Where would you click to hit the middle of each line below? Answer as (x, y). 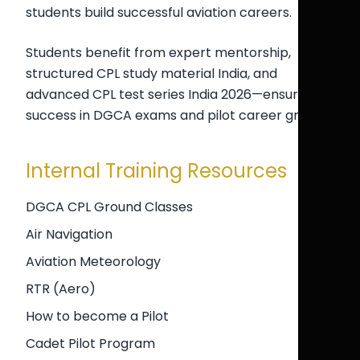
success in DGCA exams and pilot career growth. (180, 115)
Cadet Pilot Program (90, 344)
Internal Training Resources (156, 171)
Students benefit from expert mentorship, (158, 53)
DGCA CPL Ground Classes (109, 207)
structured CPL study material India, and (151, 74)
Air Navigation (69, 234)
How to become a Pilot (97, 316)
